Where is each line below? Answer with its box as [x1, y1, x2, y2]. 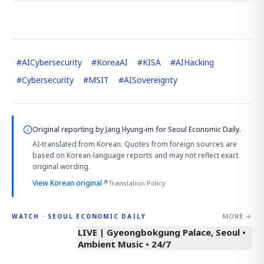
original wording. [32, 161, 90, 171]
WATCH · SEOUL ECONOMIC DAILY [12, 212, 146, 220]
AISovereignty [124, 74, 177, 85]
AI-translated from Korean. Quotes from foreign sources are [32, 139, 237, 149]
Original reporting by [32, 124, 105, 134]
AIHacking [176, 57, 214, 68]
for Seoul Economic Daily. [154, 124, 241, 134]
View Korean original [32, 178, 102, 188]
